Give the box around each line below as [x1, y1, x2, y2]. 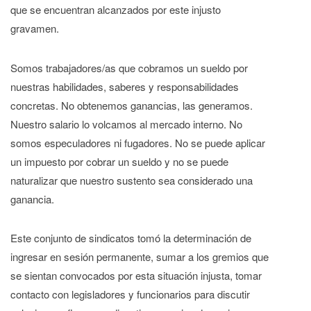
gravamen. [10, 20, 59, 35]
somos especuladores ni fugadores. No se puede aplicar [10, 135, 265, 150]
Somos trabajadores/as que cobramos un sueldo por [10, 60, 248, 75]
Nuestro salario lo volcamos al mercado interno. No [10, 116, 242, 131]
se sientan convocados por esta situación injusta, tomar [10, 268, 262, 283]
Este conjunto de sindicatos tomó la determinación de [10, 230, 251, 246]
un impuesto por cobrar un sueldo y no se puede [10, 153, 228, 169]
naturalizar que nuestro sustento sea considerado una [10, 172, 253, 187]
